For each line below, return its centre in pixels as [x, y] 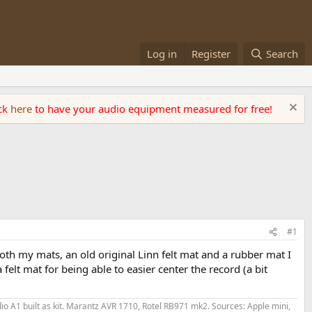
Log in [162, 54]
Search [282, 54]
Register [211, 54]
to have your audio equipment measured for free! [154, 109]
